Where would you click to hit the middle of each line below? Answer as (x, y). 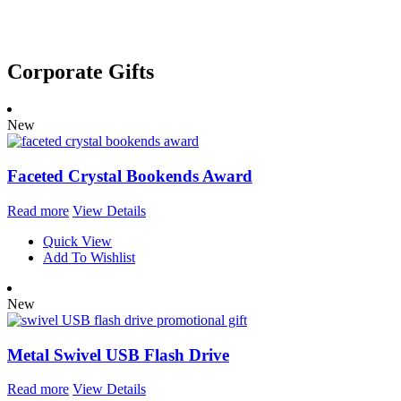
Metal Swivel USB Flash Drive (118, 354)
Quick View (77, 241)
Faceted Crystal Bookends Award (130, 176)
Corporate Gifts (81, 71)
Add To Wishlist (89, 257)
